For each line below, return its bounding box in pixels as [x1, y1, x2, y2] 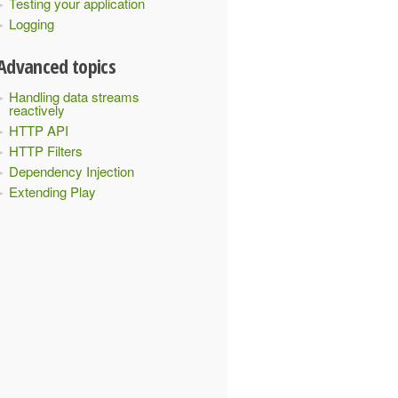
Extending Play [9, 182, 96, 201]
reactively [9, 100, 65, 119]
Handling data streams [9, 87, 139, 106]
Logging [9, 14, 54, 33]
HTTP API [9, 121, 68, 139]
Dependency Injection [9, 162, 134, 180]
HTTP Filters [9, 141, 83, 160]
